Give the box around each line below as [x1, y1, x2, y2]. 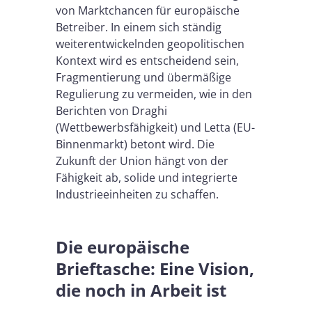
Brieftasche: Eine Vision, [56, 257, 254, 280]
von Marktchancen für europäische [56, 3, 240, 18]
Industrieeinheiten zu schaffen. [56, 187, 219, 202]
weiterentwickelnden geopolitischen [56, 36, 244, 52]
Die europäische [56, 235, 189, 258]
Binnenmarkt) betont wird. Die [56, 136, 214, 152]
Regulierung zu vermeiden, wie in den [56, 86, 252, 102]
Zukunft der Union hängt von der [56, 153, 228, 169]
